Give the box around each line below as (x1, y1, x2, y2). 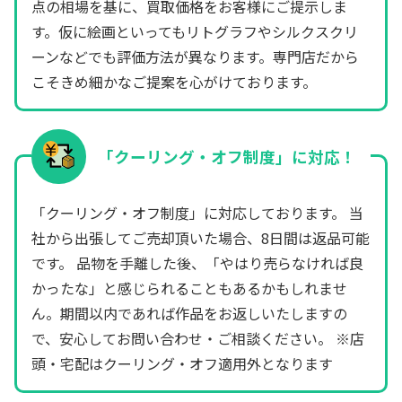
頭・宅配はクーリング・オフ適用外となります (31, 352, 333, 374)
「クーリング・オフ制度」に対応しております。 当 (31, 201, 363, 223)
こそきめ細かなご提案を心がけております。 (31, 70, 317, 92)
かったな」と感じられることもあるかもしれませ (31, 276, 347, 299)
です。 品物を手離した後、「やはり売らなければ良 (31, 251, 363, 274)
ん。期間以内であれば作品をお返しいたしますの (31, 301, 347, 324)
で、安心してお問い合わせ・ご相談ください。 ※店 (31, 327, 364, 349)
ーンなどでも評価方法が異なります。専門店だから (31, 45, 359, 67)
